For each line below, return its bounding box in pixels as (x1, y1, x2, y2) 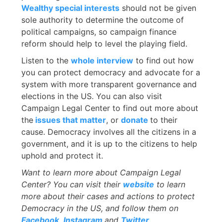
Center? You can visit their (21, 179, 123, 189)
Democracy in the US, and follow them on (21, 203, 178, 213)
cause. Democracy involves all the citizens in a (21, 126, 196, 137)
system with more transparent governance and (21, 79, 197, 89)
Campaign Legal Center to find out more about (21, 103, 198, 113)
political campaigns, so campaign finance (21, 26, 176, 37)
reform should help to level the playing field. (21, 38, 190, 49)
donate (121, 114, 150, 125)
